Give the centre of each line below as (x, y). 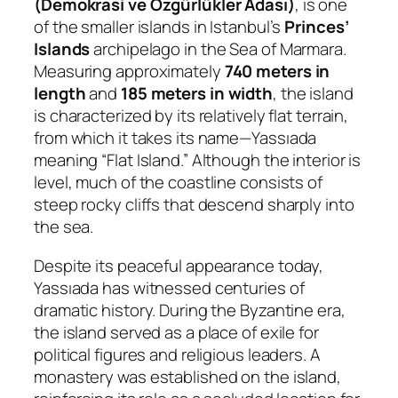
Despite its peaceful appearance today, (179, 265)
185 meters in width (197, 94)
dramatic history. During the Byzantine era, (190, 310)
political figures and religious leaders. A (177, 354)
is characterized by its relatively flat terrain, (191, 116)
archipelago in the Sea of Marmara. (218, 49)
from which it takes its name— (143, 138)
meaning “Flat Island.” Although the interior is (198, 160)
